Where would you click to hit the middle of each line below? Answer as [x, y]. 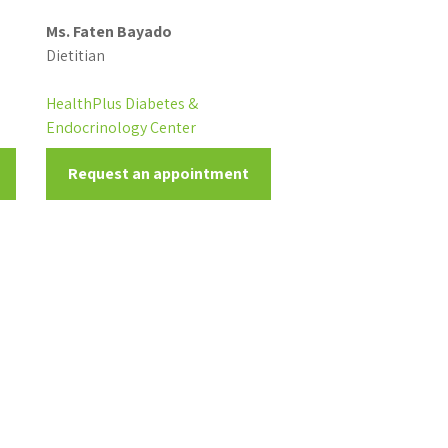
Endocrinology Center [120, 127]
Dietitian [75, 55]
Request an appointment [158, 173]
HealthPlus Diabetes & [121, 103]
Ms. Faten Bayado [108, 31]
